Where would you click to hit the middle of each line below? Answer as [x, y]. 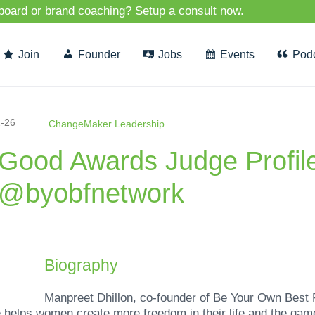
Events [238, 54]
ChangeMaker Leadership [107, 123]
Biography [81, 265]
